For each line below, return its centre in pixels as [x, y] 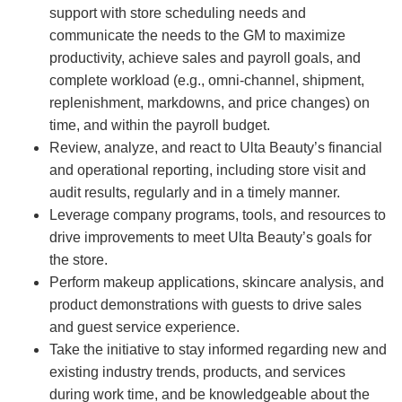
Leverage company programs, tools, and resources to [218, 215]
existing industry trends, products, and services [197, 372]
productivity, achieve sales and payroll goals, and [205, 58]
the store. [79, 260]
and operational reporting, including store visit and [208, 170]
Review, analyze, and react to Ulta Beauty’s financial [216, 148]
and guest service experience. [144, 328]
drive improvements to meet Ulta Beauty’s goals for [210, 238]
